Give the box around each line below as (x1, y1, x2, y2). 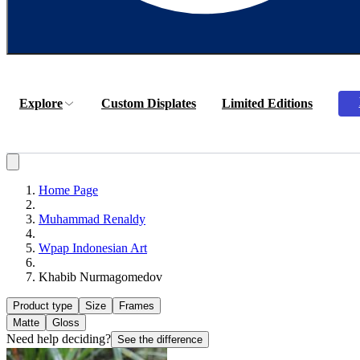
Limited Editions (222, 96, 313, 110)
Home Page (39, 183, 98, 197)
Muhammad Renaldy (39, 212, 145, 226)
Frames (119, 300, 154, 312)
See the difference (117, 333, 202, 346)
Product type (13, 300, 72, 312)
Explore (19, 96, 63, 110)
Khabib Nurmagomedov (39, 270, 162, 284)
